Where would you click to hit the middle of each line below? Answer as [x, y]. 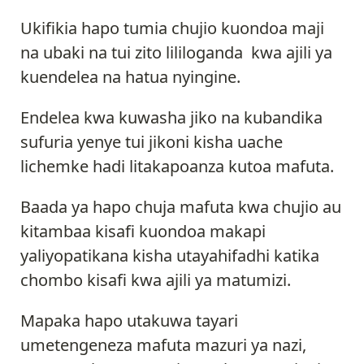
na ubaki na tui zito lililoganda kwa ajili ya [176, 52]
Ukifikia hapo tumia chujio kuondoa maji [172, 28]
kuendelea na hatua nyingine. [130, 76]
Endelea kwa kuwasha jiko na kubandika [171, 117]
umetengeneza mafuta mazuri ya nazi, [163, 344]
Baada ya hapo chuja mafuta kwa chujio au [181, 206]
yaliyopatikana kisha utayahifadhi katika [170, 255]
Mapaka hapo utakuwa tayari [129, 320]
